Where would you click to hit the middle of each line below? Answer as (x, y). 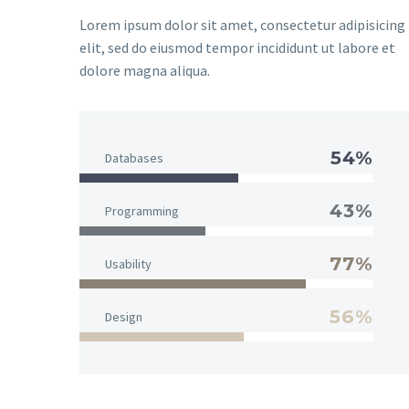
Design (124, 317)
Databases (134, 158)
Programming (142, 211)
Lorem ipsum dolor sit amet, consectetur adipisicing (242, 25)
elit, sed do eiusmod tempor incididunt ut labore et (237, 47)
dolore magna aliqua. (145, 70)
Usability (128, 264)
